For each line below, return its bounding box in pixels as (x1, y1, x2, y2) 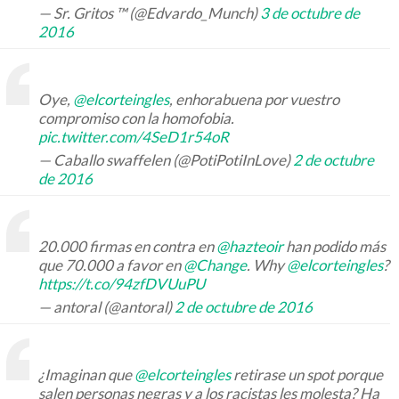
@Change (183, 256, 247, 274)
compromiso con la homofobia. (38, 110, 234, 127)
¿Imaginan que (38, 366, 134, 384)
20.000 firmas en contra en (38, 238, 216, 256)
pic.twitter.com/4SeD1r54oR (38, 128, 229, 146)
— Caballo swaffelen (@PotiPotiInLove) (38, 151, 293, 169)
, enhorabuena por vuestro (169, 91, 339, 109)
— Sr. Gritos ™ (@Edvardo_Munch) (38, 4, 260, 22)
